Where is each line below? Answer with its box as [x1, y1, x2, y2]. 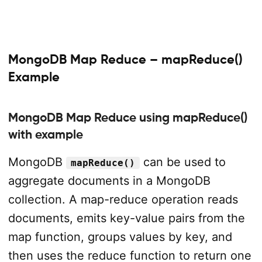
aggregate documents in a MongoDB [8, 174, 211, 188]
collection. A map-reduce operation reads [8, 192, 238, 206]
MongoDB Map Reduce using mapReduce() [8, 111, 247, 125]
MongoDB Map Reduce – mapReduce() [8, 52, 243, 67]
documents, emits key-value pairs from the [8, 211, 245, 225]
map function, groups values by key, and [8, 230, 232, 244]
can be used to [139, 155, 226, 169]
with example [8, 127, 83, 142]
